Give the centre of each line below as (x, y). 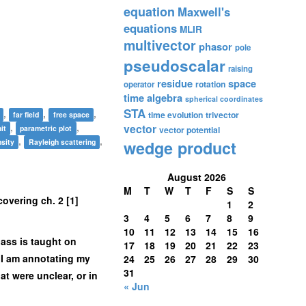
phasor (215, 46)
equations (150, 28)
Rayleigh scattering (62, 142)
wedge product (180, 148)
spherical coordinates (224, 99)
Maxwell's (204, 12)
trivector (222, 115)
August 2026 (196, 177)
